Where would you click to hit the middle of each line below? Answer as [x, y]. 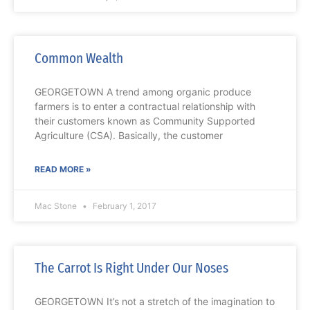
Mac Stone [57, 206]
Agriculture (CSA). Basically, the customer [129, 136]
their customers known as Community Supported [145, 121]
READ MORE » [63, 170]
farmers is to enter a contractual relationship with [145, 107]
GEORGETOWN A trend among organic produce [143, 92]
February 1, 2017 [124, 206]
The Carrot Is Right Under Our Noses [131, 268]
